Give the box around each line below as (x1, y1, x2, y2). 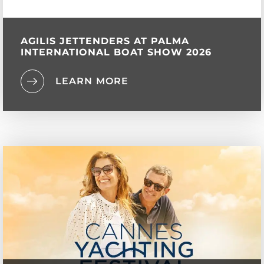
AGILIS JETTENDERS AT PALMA (21, 35, 189, 47)
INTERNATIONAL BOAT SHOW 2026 (21, 47, 212, 58)
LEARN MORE (55, 75, 129, 87)
